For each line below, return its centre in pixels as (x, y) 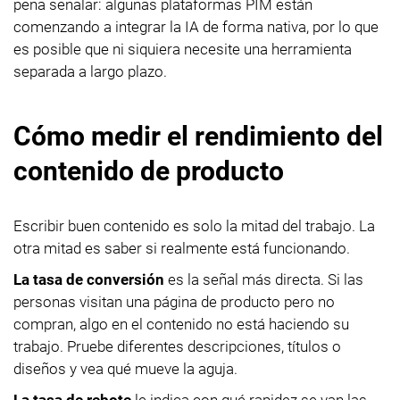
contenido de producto (149, 171)
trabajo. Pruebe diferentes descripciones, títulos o (177, 346)
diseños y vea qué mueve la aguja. (125, 368)
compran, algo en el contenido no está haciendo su (181, 324)
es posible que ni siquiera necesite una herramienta (183, 49)
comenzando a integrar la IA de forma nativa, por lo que (196, 26)
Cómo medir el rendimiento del (198, 136)
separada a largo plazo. (90, 71)
